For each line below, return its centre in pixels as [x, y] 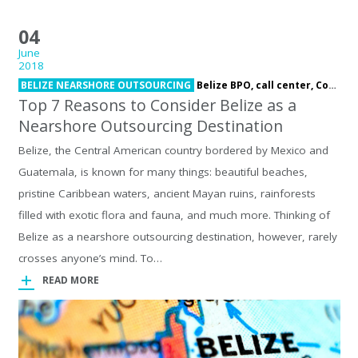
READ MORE [70, 280]
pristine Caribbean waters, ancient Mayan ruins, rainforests [167, 193]
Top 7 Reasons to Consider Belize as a [157, 105]
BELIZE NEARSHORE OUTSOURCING [106, 85]
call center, [286, 85]
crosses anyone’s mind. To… [90, 258]
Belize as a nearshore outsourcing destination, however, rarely [177, 237]
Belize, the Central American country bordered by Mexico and [173, 150]
